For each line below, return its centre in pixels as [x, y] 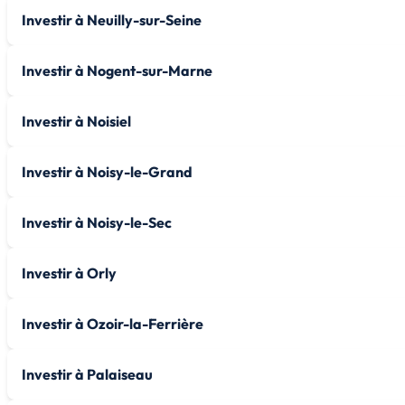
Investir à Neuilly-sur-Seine [112, 19]
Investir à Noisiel [76, 121]
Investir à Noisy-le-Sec [97, 222]
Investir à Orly [69, 273]
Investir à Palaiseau [87, 374]
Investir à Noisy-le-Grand [107, 171]
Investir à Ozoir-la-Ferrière [113, 323]
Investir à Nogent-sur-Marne [117, 70]
